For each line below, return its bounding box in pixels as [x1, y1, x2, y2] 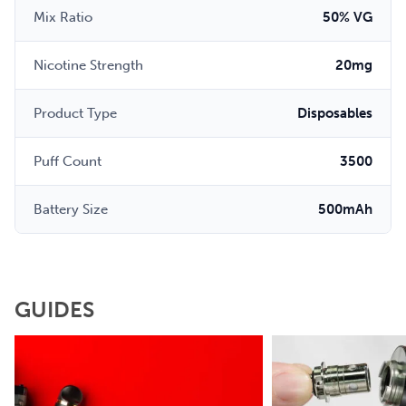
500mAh [318, 201, 372, 217]
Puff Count [34, 153, 101, 169]
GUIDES [14, 296, 94, 323]
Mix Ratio [34, 9, 92, 25]
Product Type [34, 105, 117, 121]
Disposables [297, 105, 372, 121]
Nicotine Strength [34, 57, 143, 73]
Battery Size [34, 201, 108, 217]
